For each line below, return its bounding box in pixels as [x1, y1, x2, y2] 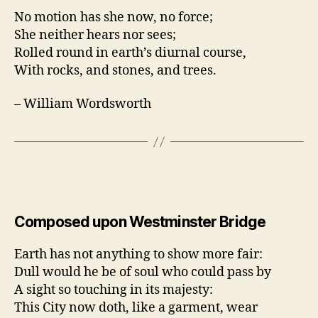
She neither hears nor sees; [14, 26, 176, 43]
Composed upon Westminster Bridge [14, 213, 266, 231]
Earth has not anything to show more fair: [14, 246, 263, 263]
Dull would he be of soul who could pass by [14, 264, 271, 281]
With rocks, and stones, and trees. [14, 62, 216, 79]
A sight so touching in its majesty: [14, 282, 213, 299]
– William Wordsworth [14, 96, 151, 113]
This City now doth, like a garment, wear [14, 300, 258, 317]
